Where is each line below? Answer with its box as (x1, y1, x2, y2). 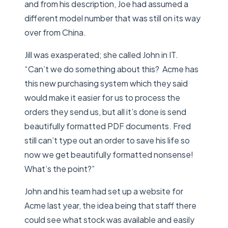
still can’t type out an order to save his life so (24, 134, 190, 146)
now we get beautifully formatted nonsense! (24, 149, 195, 160)
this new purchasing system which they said (24, 77, 188, 89)
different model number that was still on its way (24, 12, 201, 23)
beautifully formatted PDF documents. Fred (24, 120, 191, 131)
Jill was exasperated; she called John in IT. (24, 49, 180, 60)
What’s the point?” (24, 163, 95, 174)
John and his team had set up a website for (24, 185, 183, 196)
